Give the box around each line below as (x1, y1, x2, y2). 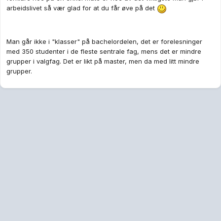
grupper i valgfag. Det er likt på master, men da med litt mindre (6, 57, 199, 65)
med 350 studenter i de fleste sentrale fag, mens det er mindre (6, 47, 201, 55)
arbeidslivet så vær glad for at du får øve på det (6, 4, 157, 12)
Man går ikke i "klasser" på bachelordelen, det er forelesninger (6, 37, 202, 45)
